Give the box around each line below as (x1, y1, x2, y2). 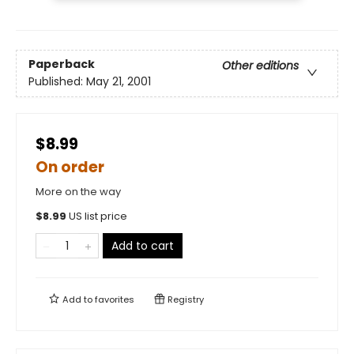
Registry (165, 293, 204, 307)
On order (36, 156, 104, 179)
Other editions (222, 58, 299, 74)
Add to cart (111, 238, 174, 254)
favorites (95, 293, 134, 307)
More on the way (36, 184, 121, 200)
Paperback (28, 56, 95, 73)
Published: (28, 73, 86, 90)
